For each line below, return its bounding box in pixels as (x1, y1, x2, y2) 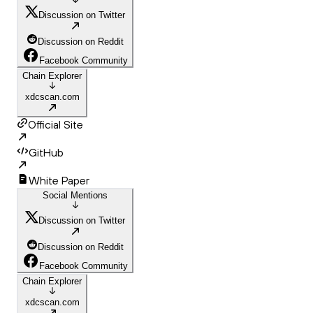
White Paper (29, 173, 89, 188)
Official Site (28, 117, 83, 132)
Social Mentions (43, 190, 108, 201)
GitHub (29, 145, 64, 160)
